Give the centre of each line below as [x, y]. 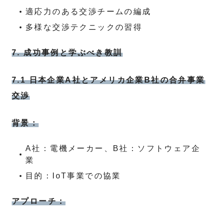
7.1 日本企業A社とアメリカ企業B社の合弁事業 [109, 80]
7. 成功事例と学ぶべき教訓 [67, 53]
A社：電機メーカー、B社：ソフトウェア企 [113, 148]
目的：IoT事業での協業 [73, 176]
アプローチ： [39, 201]
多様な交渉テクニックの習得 [84, 27]
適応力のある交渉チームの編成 [88, 11]
